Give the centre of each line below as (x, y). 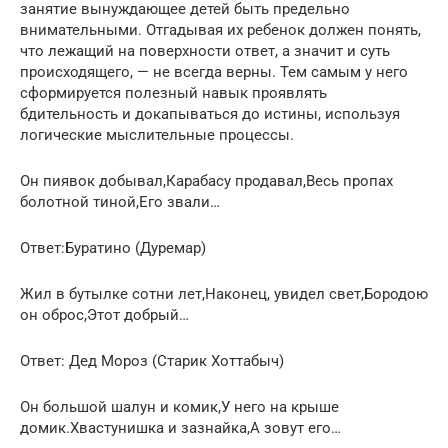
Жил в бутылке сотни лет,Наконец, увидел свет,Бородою (224, 293)
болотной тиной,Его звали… (120, 201)
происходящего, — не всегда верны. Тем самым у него (214, 71)
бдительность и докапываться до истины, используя (210, 113)
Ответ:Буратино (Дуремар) (113, 247)
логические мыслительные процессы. (157, 134)
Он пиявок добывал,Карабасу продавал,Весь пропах (206, 180)
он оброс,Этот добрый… (104, 314)
